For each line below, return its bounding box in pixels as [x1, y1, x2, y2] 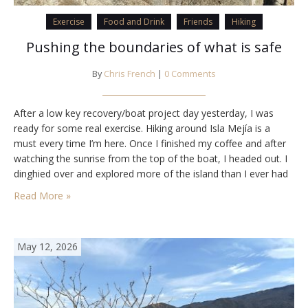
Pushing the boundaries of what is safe [26, 38, 282, 57]
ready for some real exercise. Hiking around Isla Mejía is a [14, 122, 270, 135]
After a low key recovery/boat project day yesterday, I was [14, 107, 274, 120]
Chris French [104, 68, 155, 80]
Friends [183, 16, 212, 28]
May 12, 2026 [17, 240, 78, 254]
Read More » [14, 189, 71, 203]
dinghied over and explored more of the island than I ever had [14, 167, 288, 181]
